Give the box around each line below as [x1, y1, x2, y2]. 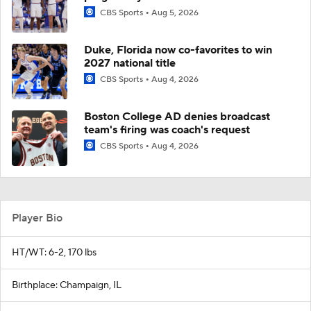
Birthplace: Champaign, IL [12, 278, 121, 292]
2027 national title [84, 56, 176, 70]
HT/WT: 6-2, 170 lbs [12, 246, 96, 259]
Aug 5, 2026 [151, 7, 199, 18]
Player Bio [12, 210, 62, 225]
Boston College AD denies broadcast [84, 109, 270, 124]
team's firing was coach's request [84, 122, 250, 137]
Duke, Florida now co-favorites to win [84, 42, 272, 57]
